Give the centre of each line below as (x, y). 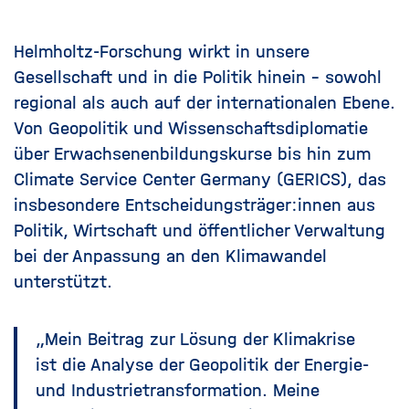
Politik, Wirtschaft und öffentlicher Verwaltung (199, 231)
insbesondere (69, 205)
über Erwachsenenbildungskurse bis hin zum (192, 154)
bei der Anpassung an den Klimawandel (170, 257)
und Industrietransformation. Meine (178, 391)
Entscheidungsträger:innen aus (250, 205)
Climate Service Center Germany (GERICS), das (200, 180)
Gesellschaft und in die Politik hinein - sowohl (198, 78)
